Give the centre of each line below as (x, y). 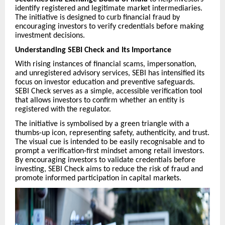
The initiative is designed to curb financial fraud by (97, 17)
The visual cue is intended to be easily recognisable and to (110, 142)
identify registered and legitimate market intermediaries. (109, 8)
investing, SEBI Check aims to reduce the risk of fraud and (109, 169)
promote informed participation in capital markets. (98, 178)
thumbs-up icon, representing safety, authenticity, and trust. (112, 133)
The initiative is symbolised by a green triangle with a (102, 124)
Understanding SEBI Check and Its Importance (93, 50)
